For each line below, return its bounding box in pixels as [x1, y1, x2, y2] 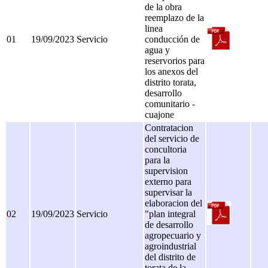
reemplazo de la [145, 13, 204, 23]
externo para [145, 176, 191, 187]
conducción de [145, 34, 200, 44]
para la [145, 155, 170, 165]
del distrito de [145, 252, 196, 262]
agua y [145, 45, 170, 55]
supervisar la [145, 187, 192, 197]
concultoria [145, 144, 187, 154]
